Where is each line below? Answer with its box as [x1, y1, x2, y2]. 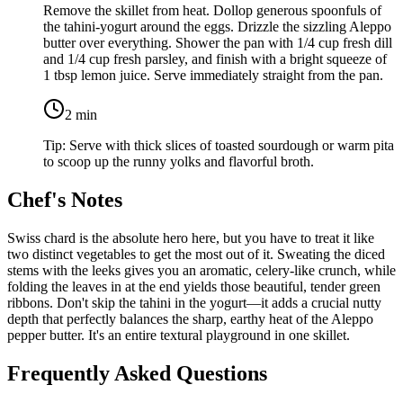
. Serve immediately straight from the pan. [147, 67, 383, 84]
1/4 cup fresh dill [297, 35, 392, 51]
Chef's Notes [7, 188, 122, 212]
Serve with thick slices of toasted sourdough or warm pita [69, 138, 394, 154]
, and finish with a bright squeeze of [184, 51, 387, 67]
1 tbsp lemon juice [43, 67, 147, 84]
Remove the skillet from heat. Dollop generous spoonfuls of [43, 3, 381, 19]
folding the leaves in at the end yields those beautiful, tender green [7, 279, 381, 295]
